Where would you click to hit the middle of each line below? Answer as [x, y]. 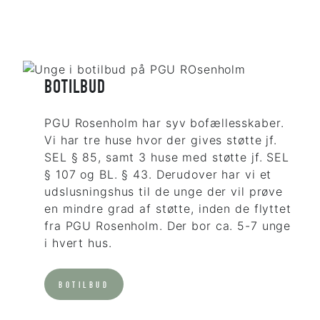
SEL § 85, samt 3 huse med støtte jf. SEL [167, 157]
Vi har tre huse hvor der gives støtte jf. [161, 140]
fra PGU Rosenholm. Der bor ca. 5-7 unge [168, 226]
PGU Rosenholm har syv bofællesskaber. [164, 123]
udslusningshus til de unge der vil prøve [164, 192]
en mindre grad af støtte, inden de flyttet [168, 209]
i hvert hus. [78, 243]
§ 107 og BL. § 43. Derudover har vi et [158, 175]
